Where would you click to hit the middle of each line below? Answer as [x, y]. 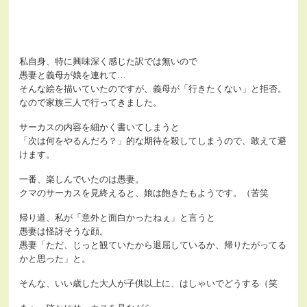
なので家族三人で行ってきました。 [91, 102]
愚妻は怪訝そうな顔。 [64, 231]
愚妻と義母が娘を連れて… [73, 75]
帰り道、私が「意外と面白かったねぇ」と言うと [118, 218]
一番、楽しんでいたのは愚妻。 [82, 179]
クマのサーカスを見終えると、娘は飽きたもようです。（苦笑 [144, 193]
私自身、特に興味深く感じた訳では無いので [109, 61]
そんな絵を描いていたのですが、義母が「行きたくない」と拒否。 [153, 89]
